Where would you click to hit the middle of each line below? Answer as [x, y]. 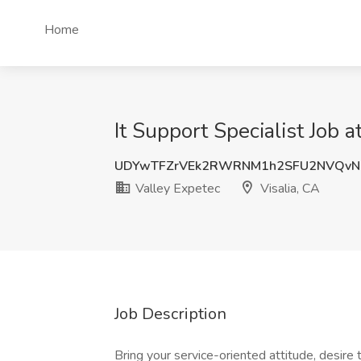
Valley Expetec [176, 189]
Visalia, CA [288, 189]
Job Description [170, 314]
